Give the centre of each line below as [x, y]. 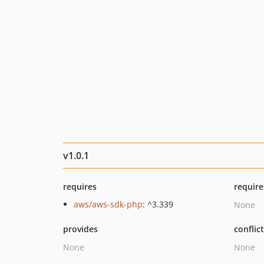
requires [80, 187]
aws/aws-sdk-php [108, 204]
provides [80, 229]
